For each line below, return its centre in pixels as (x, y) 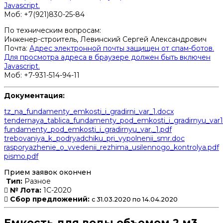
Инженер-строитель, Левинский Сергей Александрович (105, 39)
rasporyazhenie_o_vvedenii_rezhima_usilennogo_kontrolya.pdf (111, 147)
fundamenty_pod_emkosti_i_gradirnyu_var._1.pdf (88, 129)
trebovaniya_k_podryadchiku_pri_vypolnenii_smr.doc (94, 138)
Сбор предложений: (50, 199)
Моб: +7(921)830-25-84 (44, 14)
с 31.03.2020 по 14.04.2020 (135, 199)
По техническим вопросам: (53, 30)
